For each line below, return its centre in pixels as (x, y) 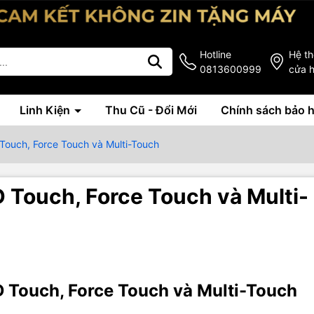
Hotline (216, 55)
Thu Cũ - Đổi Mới (151, 110)
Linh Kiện (46, 110)
